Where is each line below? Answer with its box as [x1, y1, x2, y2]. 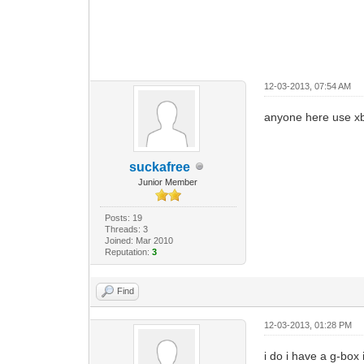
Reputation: [104, 246, 152, 257]
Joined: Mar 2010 [104, 235, 173, 245]
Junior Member [138, 176, 198, 187]
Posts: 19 [104, 212, 142, 223]
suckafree [129, 159, 191, 174]
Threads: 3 [104, 223, 148, 234]
